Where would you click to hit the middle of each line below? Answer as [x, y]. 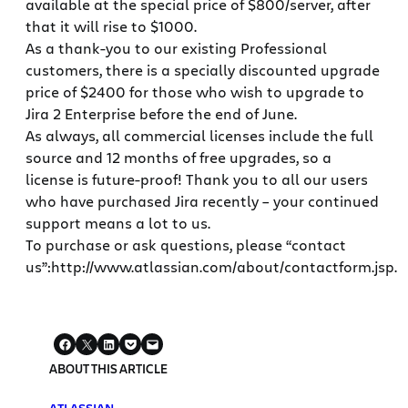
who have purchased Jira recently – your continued [202, 201]
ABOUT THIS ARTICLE [109, 369]
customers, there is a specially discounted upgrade [203, 70]
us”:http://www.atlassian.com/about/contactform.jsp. [211, 267]
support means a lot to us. [118, 223]
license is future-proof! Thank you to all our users [197, 179]
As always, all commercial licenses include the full [199, 136]
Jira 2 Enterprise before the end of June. [161, 114]
